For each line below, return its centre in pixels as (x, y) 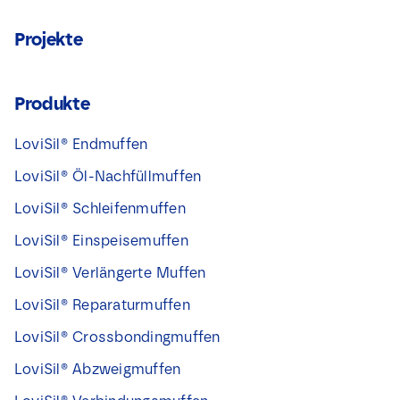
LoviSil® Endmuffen (81, 144)
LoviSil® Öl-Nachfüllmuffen (108, 176)
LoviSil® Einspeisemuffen (101, 240)
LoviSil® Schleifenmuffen (100, 208)
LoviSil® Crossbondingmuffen (117, 337)
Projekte (48, 39)
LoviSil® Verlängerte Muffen (110, 272)
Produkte (52, 103)
